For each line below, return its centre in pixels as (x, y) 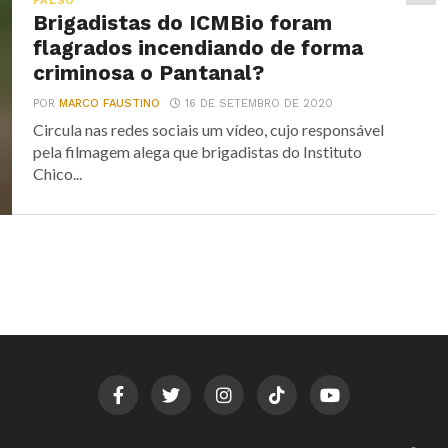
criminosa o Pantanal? (149, 73)
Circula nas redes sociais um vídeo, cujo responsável (209, 129)
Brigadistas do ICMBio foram (183, 23)
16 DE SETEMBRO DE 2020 (259, 103)
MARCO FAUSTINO (110, 103)
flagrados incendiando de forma (198, 48)
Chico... (58, 173)
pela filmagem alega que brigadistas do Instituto (198, 151)
